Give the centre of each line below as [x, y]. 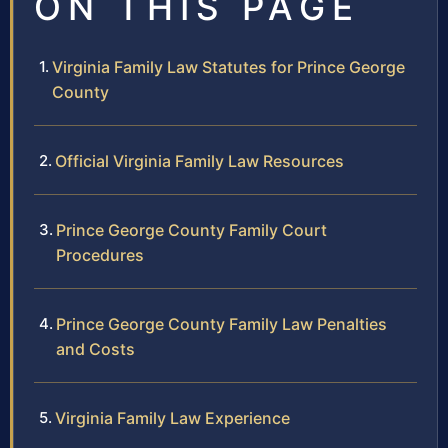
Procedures [100, 254]
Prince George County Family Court [191, 229]
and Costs [95, 348]
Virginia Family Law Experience [172, 417]
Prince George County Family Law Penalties [221, 323]
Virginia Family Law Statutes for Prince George [228, 66]
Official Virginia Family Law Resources [199, 160]
